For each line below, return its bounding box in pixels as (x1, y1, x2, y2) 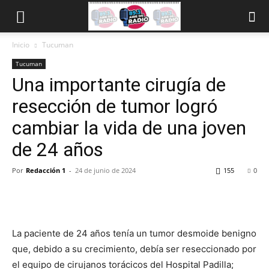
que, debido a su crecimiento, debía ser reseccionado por (12, 243, 256, 255)
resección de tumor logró (12, 95, 217, 118)
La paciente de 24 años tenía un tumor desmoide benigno (12, 228, 256, 239)
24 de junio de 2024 (75, 166, 136, 175)
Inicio (12, 40, 29, 50)
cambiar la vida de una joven (12, 116, 246, 139)
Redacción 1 (26, 166, 65, 175)
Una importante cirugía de (12, 73, 226, 96)
